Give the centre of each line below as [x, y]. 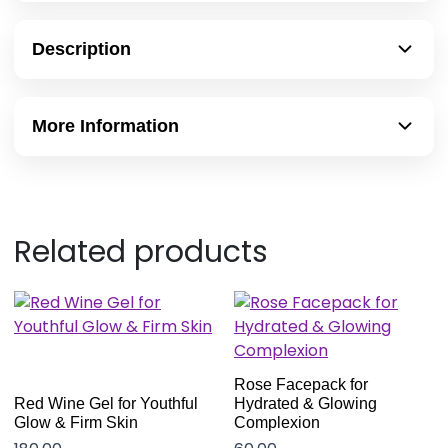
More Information [105, 125]
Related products [141, 251]
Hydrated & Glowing [305, 404]
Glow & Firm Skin [76, 423]
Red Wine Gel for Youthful [106, 404]
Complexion [277, 423]
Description [81, 48]
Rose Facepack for [301, 385]
